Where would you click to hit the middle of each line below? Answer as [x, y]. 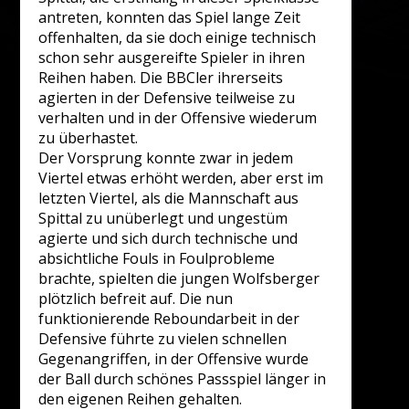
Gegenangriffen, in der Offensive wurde [174, 359]
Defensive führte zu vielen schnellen [163, 339]
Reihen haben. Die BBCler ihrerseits [161, 78]
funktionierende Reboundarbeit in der [169, 319]
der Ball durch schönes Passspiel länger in [183, 379]
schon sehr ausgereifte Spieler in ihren [172, 58]
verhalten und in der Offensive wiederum [178, 118]
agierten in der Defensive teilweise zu [167, 98]
